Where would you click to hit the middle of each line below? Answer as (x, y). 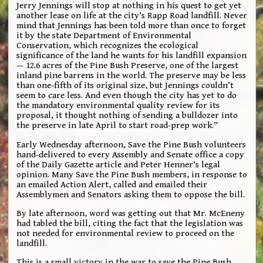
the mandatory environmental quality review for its (118, 106)
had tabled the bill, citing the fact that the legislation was (130, 223)
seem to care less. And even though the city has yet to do (127, 96)
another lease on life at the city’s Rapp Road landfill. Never (132, 16)
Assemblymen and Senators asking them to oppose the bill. (131, 194)
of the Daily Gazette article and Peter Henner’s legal (119, 164)
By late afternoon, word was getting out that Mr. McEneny (131, 213)
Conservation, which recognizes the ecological (108, 46)
